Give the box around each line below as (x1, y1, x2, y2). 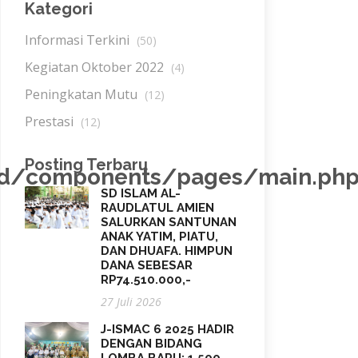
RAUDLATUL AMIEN (101, 201, 214, 215)
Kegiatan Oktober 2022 (25, 58, 167, 76)
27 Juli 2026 (101, 294, 161, 309)
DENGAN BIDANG (101, 336, 202, 351)
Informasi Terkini (25, 31, 133, 49)
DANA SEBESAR (101, 258, 193, 272)
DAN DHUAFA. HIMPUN (101, 244, 233, 258)
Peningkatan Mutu (25, 86, 141, 103)
